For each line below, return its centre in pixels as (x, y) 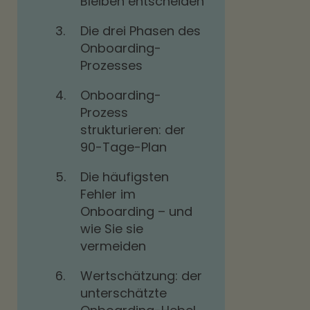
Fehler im (108, 194)
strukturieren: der (133, 130)
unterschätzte (124, 293)
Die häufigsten (125, 177)
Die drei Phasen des (140, 31)
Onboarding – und (136, 211)
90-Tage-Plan (124, 147)
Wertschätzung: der (141, 276)
